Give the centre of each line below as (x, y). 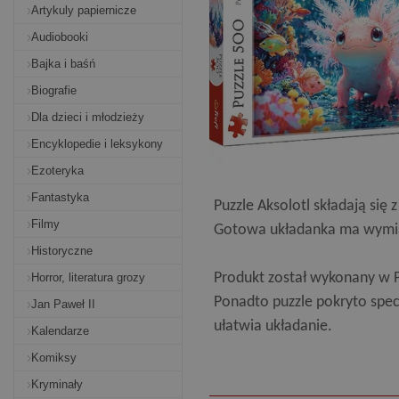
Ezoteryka (57, 171)
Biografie (54, 90)
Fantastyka (60, 197)
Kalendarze (60, 331)
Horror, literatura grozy (88, 277)
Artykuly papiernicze (84, 10)
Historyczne (62, 251)
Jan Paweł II (63, 304)
